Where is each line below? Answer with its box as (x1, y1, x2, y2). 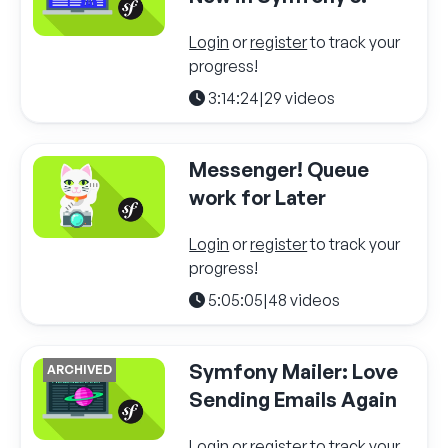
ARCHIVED (47, 361, 112, 377)
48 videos (268, 289, 341, 310)
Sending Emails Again (189, 386, 398, 412)
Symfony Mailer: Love (189, 358, 399, 384)
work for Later (189, 184, 327, 210)
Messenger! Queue (189, 156, 370, 182)
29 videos (264, 87, 336, 108)
